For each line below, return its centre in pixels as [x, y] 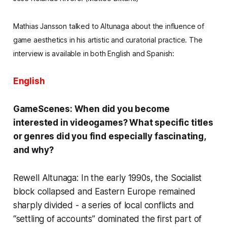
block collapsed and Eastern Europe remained [104, 191]
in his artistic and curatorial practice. [128, 40]
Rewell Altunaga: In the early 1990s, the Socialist [107, 178]
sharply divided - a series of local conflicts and [103, 205]
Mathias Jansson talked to [57, 26]
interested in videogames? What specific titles [113, 122]
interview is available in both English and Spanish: [94, 53]
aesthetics [50, 40]
